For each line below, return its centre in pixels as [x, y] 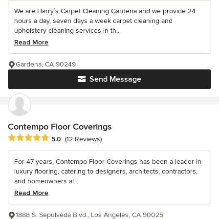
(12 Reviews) [83, 139]
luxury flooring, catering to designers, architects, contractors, [106, 172]
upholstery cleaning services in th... [67, 31]
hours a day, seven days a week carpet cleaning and [93, 21]
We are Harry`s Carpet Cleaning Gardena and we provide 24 [105, 11]
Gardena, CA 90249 [46, 65]
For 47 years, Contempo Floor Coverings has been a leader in [108, 162]
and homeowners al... [46, 181]
